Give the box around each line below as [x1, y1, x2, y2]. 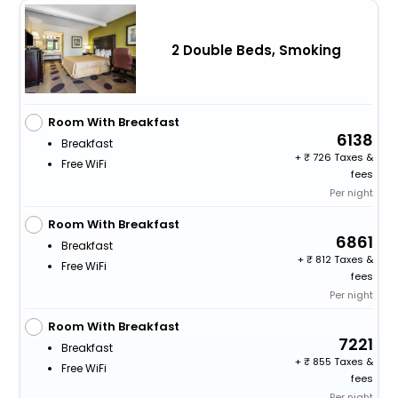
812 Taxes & [313, 252, 374, 267]
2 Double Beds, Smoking [171, 40, 341, 60]
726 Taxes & [310, 150, 374, 165]
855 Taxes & [310, 354, 374, 370]
